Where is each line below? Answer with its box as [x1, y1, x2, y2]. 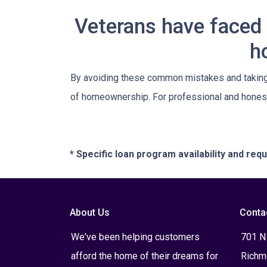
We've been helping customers [71, 231, 200, 243]
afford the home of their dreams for [71, 250, 218, 262]
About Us [70, 207, 110, 218]
